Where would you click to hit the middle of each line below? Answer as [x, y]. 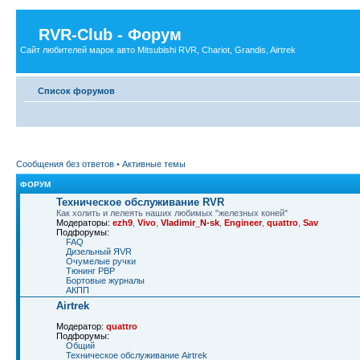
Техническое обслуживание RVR [140, 202]
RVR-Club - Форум [110, 35]
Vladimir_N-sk [190, 223]
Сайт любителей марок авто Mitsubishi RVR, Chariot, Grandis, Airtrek [158, 50]
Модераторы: [83, 223]
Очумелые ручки [101, 261]
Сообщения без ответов [65, 164]
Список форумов [76, 90]
